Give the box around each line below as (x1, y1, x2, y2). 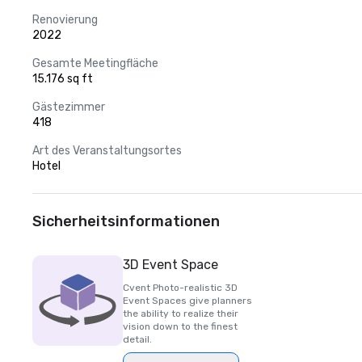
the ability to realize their (123, 308, 238, 319)
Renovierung (32, 13, 98, 27)
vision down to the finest (123, 321, 238, 332)
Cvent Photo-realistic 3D (123, 282, 238, 293)
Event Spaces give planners (123, 295, 252, 306)
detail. (123, 334, 152, 345)
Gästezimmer (32, 100, 105, 114)
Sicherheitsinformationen (32, 213, 220, 230)
